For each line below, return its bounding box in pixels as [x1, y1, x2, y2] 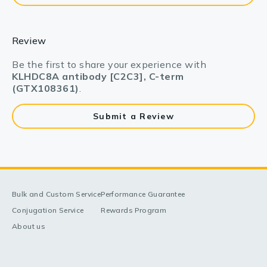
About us [12, 222, 46, 231]
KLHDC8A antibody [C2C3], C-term [12, 70, 184, 82]
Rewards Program [101, 206, 167, 215]
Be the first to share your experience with [12, 58, 206, 70]
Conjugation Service [12, 206, 84, 215]
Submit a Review [93, 111, 174, 122]
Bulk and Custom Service [12, 190, 101, 198]
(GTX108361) [12, 82, 79, 94]
